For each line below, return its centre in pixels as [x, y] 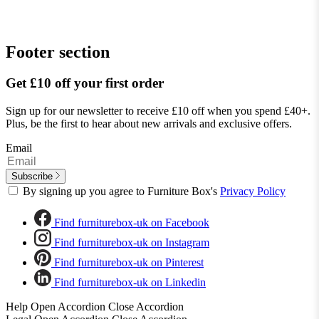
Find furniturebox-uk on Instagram [132, 243]
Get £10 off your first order [85, 83]
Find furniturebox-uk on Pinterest [129, 263]
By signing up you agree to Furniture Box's [121, 192]
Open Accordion [68, 307]
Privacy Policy [253, 192]
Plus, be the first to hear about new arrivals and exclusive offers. [149, 124]
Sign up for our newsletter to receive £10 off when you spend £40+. [158, 111]
